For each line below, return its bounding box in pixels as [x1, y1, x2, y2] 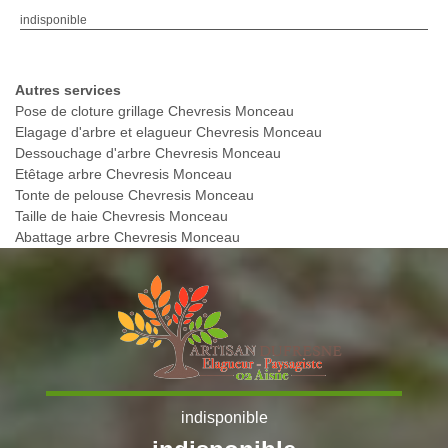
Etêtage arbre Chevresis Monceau [15, 166, 232, 183]
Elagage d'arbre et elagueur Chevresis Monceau [15, 124, 322, 141]
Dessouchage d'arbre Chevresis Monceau [15, 145, 281, 162]
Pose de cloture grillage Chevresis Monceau [15, 103, 294, 120]
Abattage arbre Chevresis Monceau [15, 229, 240, 246]
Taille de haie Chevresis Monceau [15, 208, 228, 225]
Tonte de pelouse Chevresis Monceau [15, 187, 254, 204]
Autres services [15, 82, 121, 99]
